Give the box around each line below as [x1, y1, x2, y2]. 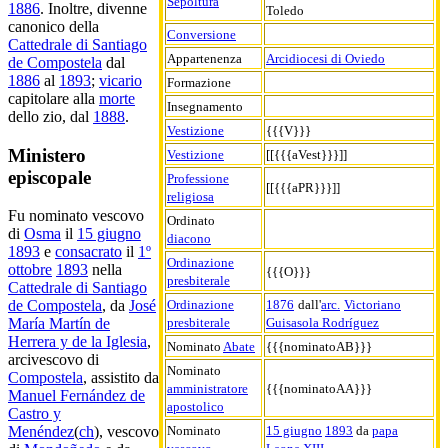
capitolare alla [8, 89, 99, 107]
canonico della [8, 17, 99, 35]
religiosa [167, 188, 214, 204]
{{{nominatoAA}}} [266, 380, 372, 396]
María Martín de [8, 315, 110, 333]
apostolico [167, 398, 224, 414]
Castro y [8, 405, 61, 423]
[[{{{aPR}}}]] [266, 179, 340, 195]
